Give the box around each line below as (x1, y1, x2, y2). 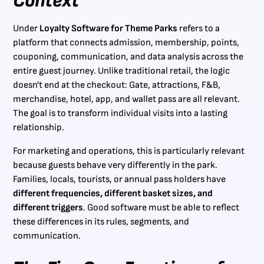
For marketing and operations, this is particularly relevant (13, 145, 245, 157)
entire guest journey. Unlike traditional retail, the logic (13, 65, 230, 77)
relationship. (13, 121, 65, 133)
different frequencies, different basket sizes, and (13, 187, 213, 199)
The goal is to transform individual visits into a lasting (13, 107, 228, 119)
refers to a (177, 22, 220, 34)
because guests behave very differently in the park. (13, 159, 218, 171)
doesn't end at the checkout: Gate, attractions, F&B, (13, 79, 221, 91)
